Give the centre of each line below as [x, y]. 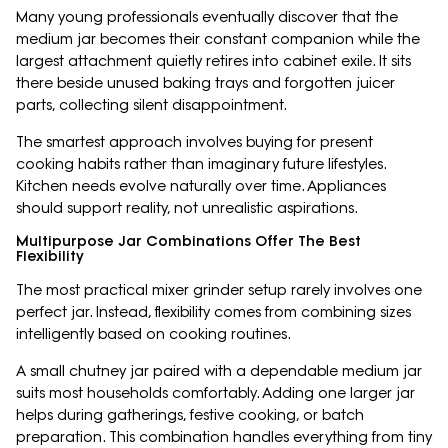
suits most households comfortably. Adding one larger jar [215, 393]
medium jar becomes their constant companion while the [218, 39]
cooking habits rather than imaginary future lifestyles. [201, 164]
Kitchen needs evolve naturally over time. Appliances [201, 186]
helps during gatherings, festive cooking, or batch [190, 415]
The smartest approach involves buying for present [194, 142]
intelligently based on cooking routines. [153, 334]
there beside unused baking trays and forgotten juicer [205, 83]
